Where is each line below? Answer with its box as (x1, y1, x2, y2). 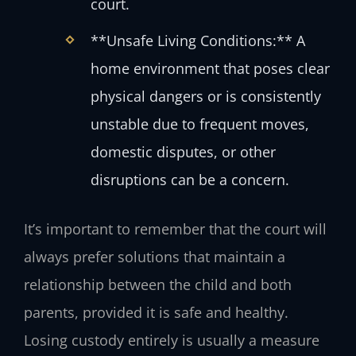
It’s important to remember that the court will (24, 219, 327, 239)
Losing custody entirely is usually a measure (24, 331, 319, 350)
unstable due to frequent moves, (90, 114, 309, 134)
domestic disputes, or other (90, 142, 276, 162)
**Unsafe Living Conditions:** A (90, 31, 305, 51)
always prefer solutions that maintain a (24, 247, 285, 267)
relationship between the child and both (24, 275, 292, 295)
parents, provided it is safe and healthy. (24, 303, 288, 323)
